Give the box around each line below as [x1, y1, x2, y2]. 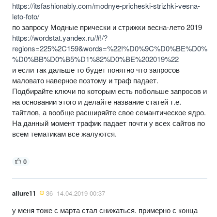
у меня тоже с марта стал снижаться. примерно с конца [12, 204, 198, 215]
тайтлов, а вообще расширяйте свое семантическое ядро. [12, 107, 206, 117]
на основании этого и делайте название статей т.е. [12, 96, 181, 107]
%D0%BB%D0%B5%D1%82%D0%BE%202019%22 [12, 53, 179, 64]
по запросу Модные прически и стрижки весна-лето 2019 [12, 21, 204, 32]
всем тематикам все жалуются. [12, 128, 117, 139]
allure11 [12, 188, 36, 198]
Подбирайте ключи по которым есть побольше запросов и [12, 85, 207, 96]
